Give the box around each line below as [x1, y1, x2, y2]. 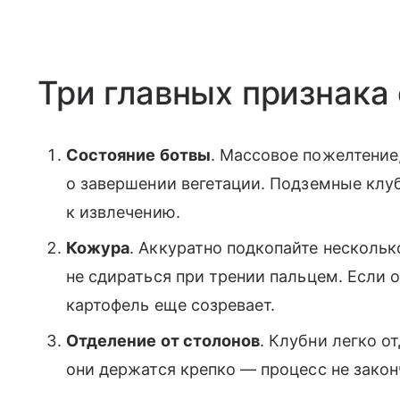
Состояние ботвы [66, 145, 211, 164]
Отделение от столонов [66, 330, 261, 350]
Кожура [66, 237, 130, 257]
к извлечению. [66, 202, 180, 221]
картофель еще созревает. [66, 295, 276, 314]
